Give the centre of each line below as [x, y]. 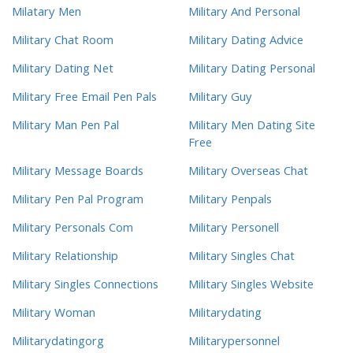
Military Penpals [230, 201]
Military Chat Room [63, 42]
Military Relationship [65, 258]
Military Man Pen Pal [65, 127]
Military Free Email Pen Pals [84, 99]
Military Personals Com [72, 230]
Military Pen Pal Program [78, 201]
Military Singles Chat [242, 258]
